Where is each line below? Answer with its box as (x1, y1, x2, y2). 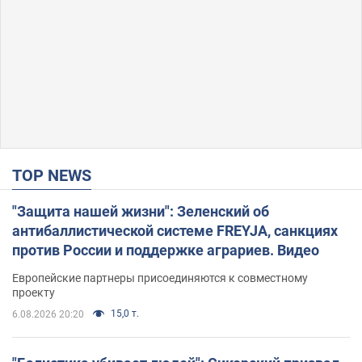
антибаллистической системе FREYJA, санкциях (12, 221, 338, 239)
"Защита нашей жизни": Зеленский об (12, 202, 269, 220)
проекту (12, 285, 55, 299)
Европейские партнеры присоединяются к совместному (12, 271, 308, 284)
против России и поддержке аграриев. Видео (12, 241, 319, 259)
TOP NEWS (22, 165, 91, 185)
